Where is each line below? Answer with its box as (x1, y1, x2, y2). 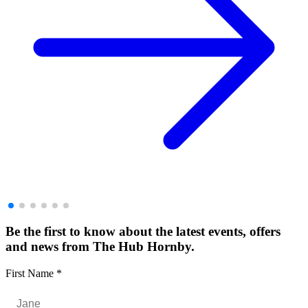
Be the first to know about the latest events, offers (5, 224, 280, 239)
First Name (5, 267, 56, 279)
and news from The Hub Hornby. (5, 239, 195, 254)
